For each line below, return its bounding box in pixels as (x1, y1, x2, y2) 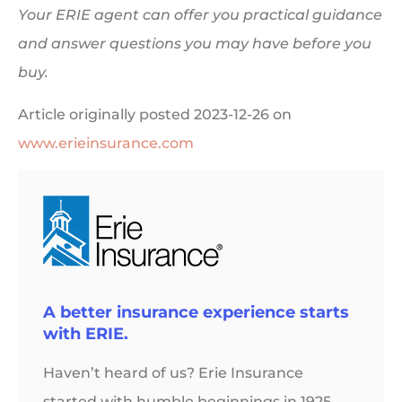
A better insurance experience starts (43, 302, 349, 322)
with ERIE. (43, 324, 128, 344)
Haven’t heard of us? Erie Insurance (43, 364, 303, 382)
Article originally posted (18, 105, 194, 123)
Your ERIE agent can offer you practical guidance (18, 6, 382, 24)
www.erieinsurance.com (18, 134, 194, 152)
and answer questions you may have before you (18, 35, 371, 53)
